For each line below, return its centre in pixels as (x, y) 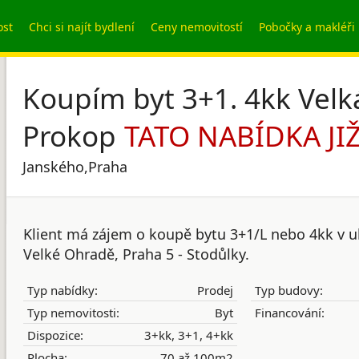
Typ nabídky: (63, 290)
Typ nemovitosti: (73, 313)
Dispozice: (55, 335)
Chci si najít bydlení (82, 27)
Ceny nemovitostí (197, 27)
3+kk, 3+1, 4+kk (189, 335)
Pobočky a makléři (307, 27)
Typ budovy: (288, 290)
